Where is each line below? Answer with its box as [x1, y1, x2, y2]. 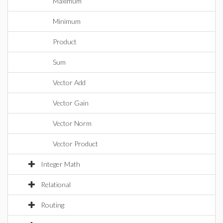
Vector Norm [53, 119, 92, 127]
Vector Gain [53, 99, 89, 107]
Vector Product [53, 139, 98, 148]
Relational [41, 180, 71, 189]
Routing [41, 201, 64, 209]
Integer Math [41, 160, 80, 168]
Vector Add [53, 78, 86, 87]
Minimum [53, 17, 81, 25]
